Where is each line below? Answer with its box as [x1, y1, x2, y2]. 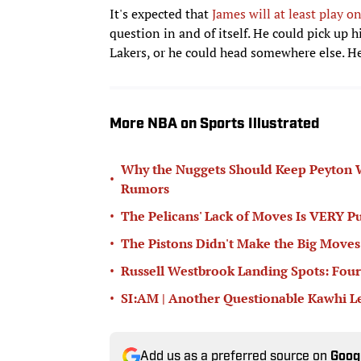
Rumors [121, 179, 169, 197]
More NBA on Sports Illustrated [110, 116, 319, 132]
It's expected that [110, 4, 212, 23]
